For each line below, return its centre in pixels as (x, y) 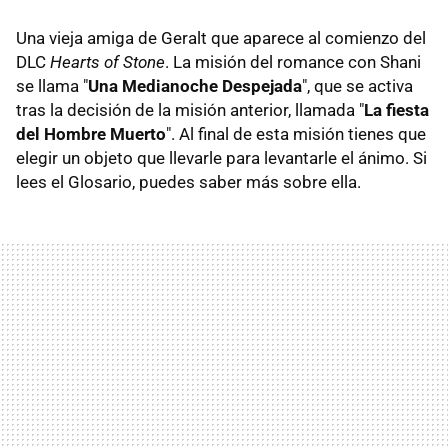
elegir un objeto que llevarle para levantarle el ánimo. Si (221, 157)
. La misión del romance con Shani (293, 61)
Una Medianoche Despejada (195, 85)
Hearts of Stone (107, 61)
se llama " (52, 85)
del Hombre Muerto (91, 133)
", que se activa (357, 85)
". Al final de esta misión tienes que (296, 133)
